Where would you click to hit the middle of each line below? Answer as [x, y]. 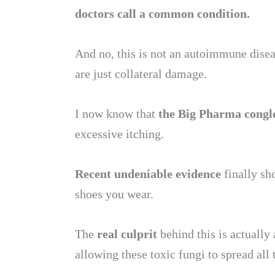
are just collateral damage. [141, 74]
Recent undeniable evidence [149, 174]
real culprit [127, 234]
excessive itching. [121, 134]
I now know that [115, 114]
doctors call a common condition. [164, 14]
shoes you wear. [114, 194]
